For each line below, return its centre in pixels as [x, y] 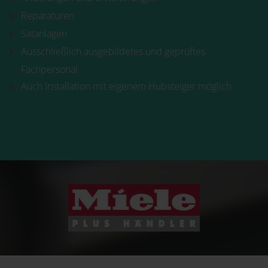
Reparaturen [48, 16]
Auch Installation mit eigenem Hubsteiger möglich [126, 86]
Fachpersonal [49, 69]
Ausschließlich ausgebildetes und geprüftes [113, 51]
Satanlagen [44, 33]
